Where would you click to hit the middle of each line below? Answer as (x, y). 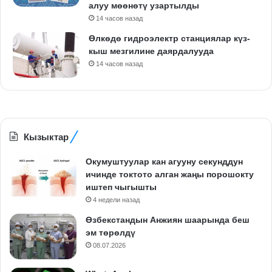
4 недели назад (116, 199)
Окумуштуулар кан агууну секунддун (164, 161)
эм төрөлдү (110, 232)
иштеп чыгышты (121, 187)
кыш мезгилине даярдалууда (151, 51)
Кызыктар (46, 137)
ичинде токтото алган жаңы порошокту (170, 174)
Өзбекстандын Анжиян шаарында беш (168, 219)
